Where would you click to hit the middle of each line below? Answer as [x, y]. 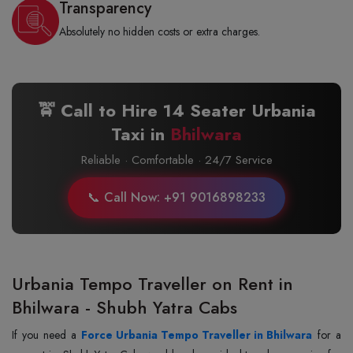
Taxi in [141, 134]
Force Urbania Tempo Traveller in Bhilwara [197, 335]
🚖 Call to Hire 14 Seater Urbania [176, 110]
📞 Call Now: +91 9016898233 [176, 197]
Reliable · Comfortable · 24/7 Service [176, 160]
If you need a [46, 335]
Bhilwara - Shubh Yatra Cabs [127, 307]
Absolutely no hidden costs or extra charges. [160, 32]
